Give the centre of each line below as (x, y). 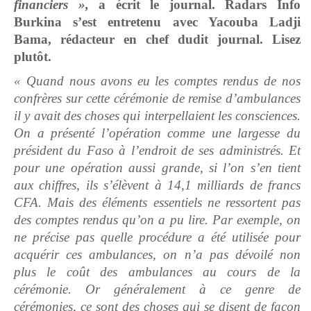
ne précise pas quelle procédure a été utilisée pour (157, 237)
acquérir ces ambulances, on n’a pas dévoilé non (157, 255)
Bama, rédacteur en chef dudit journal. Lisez (157, 40)
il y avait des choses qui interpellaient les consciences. (157, 116)
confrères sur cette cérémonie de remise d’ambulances (157, 99)
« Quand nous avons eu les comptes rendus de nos (157, 81)
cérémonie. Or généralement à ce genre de (157, 289)
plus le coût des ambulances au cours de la (157, 272)
